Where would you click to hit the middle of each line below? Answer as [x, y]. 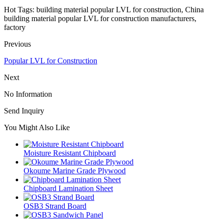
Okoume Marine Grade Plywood [75, 171]
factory [15, 27]
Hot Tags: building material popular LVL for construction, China [104, 10]
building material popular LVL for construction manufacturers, [100, 19]
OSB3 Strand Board [55, 206]
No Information [28, 94]
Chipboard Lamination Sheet [68, 189]
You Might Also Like [37, 128]
